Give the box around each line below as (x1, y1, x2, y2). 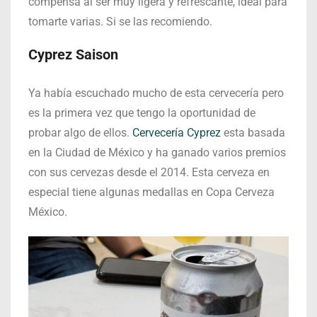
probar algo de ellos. (28, 126, 132, 139)
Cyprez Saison (28, 46, 118, 63)
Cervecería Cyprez (132, 126, 221, 139)
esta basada (221, 126, 285, 139)
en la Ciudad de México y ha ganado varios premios (28, 146, 286, 159)
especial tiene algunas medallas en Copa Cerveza (28, 185, 275, 199)
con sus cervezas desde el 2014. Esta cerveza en (28, 166, 270, 179)
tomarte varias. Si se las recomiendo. (28, 15, 212, 28)
